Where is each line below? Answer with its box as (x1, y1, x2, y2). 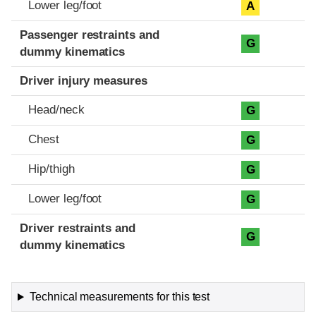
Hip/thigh (28, 162, 75, 176)
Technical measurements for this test (29, 291, 210, 303)
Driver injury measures (20, 74, 148, 88)
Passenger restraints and (20, 28, 159, 42)
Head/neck (28, 103, 85, 117)
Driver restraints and (20, 221, 136, 236)
